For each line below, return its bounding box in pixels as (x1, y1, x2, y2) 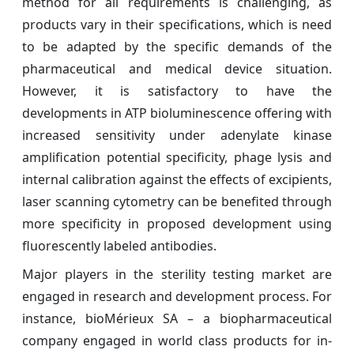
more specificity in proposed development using (22, 214, 332, 232)
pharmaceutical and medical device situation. (22, 59, 332, 77)
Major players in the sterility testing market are (22, 265, 332, 283)
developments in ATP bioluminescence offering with (22, 104, 332, 122)
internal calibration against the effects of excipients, (22, 170, 332, 188)
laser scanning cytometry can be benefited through (22, 192, 332, 210)
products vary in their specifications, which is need (22, 15, 332, 33)
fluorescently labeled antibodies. (22, 236, 217, 254)
